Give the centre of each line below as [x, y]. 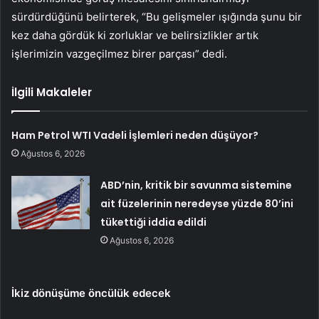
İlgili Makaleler [52, 93]
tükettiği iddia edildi [154, 223]
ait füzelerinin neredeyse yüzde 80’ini [197, 204]
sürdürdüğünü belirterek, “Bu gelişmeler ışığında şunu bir [157, 17]
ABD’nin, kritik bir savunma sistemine [197, 185]
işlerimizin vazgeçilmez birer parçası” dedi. [119, 54]
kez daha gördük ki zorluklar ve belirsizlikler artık [135, 36]
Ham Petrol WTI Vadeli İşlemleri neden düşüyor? [135, 136]
